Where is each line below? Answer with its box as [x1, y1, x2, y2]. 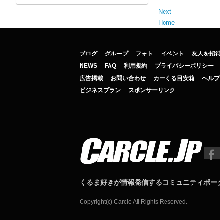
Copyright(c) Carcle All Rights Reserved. [80, 198, 187, 206]
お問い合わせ [110, 75, 146, 82]
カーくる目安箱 [153, 75, 194, 82]
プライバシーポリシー [155, 62, 214, 70]
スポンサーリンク [128, 87, 175, 94]
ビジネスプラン [80, 87, 121, 94]
